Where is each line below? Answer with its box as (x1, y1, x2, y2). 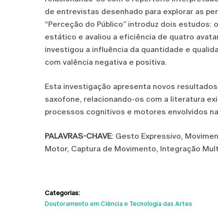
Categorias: (45, 189, 80, 197)
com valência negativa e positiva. (45, 57, 167, 67)
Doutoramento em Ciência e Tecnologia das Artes (45, 200, 192, 207)
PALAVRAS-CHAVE (45, 131, 111, 141)
